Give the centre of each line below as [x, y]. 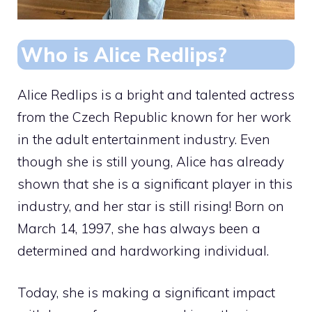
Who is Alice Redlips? [124, 54]
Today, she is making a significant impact [146, 292]
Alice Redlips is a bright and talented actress [156, 94]
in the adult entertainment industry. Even [144, 139]
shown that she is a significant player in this [155, 184]
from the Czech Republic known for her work [154, 117]
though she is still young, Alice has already [151, 161]
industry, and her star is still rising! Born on [151, 206]
